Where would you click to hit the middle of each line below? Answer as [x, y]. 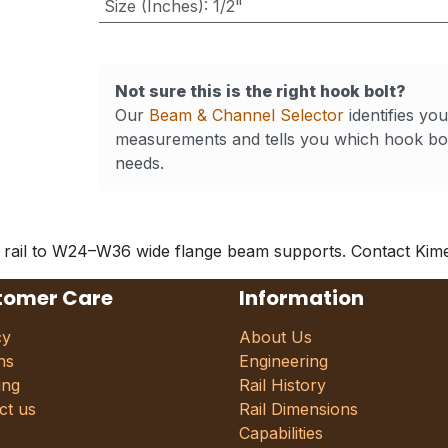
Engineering [283, 361]
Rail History [282, 385]
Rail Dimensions [298, 409]
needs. [139, 163]
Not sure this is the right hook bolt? [260, 91]
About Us [275, 337]
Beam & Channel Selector [246, 115]
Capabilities [281, 433]
